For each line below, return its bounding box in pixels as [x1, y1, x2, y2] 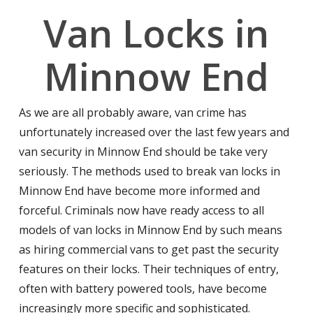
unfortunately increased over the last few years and [18, 124, 289, 140]
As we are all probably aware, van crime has [18, 105, 247, 120]
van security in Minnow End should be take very [18, 144, 268, 159]
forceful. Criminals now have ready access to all [18, 203, 264, 218]
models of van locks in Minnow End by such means [18, 222, 282, 238]
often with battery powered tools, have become [18, 281, 267, 296]
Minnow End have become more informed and [18, 183, 260, 198]
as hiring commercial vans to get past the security [18, 242, 279, 257]
